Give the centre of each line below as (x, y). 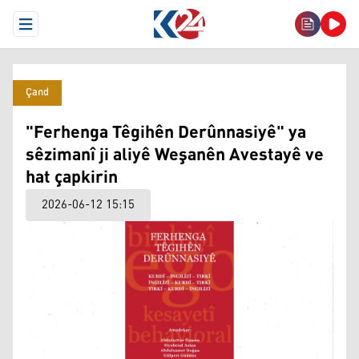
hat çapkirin (72, 178)
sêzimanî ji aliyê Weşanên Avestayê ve (175, 155)
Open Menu (54, 30)
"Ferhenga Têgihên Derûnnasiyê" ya (166, 133)
